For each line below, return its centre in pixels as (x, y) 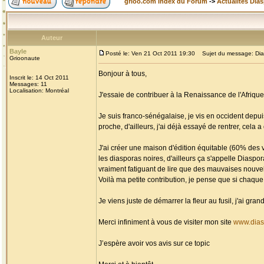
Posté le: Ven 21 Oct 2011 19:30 (150, 53)
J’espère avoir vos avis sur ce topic (154, 243)
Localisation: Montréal (39, 90)
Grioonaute (25, 58)
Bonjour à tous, (123, 74)
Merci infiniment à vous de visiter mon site (166, 222)
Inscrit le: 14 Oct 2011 (39, 77)
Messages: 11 (28, 84)
